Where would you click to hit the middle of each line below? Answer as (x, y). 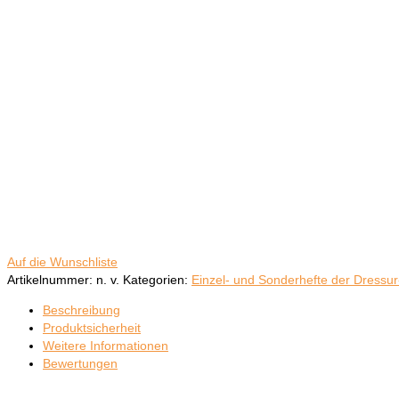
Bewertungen (80, 363)
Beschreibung (81, 309)
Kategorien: (157, 279)
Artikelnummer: (52, 279)
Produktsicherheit (92, 327)
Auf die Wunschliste (62, 261)
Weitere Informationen (106, 345)
